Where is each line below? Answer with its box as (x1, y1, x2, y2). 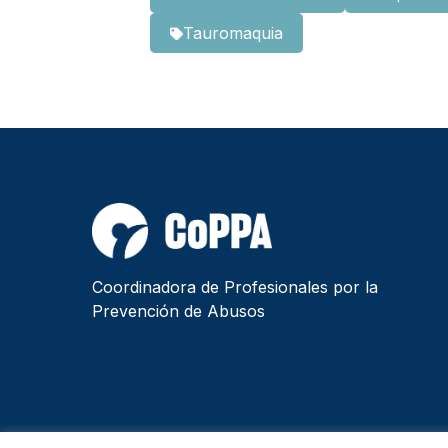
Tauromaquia (182, 23, 283, 44)
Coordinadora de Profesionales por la (92, 277, 378, 298)
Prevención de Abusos (92, 301, 265, 322)
